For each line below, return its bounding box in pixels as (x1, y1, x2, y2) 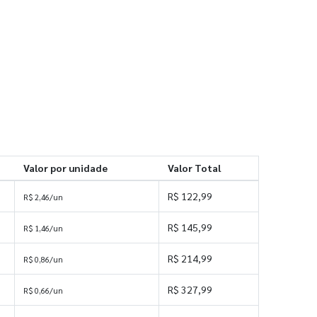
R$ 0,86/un (23, 254, 63, 265)
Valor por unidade (23, 161, 108, 174)
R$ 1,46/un (23, 223, 63, 234)
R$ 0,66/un (23, 285, 63, 296)
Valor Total (167, 161, 221, 174)
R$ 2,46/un (23, 192, 63, 202)
